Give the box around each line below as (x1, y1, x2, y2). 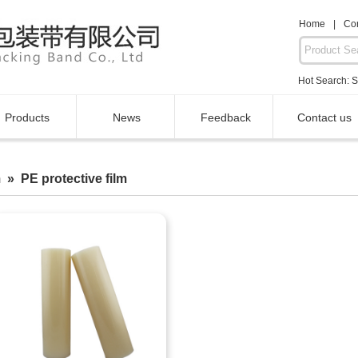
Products (5, 111, 50, 124)
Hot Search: (291, 75, 352, 86)
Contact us (297, 111, 352, 124)
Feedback (200, 111, 251, 124)
